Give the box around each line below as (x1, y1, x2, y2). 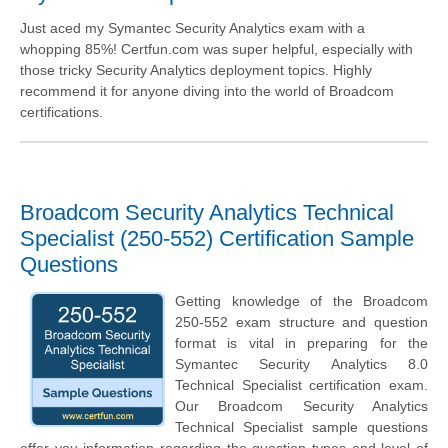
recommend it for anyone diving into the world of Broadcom (20, 83, 394, 100)
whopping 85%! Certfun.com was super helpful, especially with (20, 41, 413, 58)
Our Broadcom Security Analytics (175, 398, 428, 415)
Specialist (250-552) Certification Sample (20, 226, 414, 252)
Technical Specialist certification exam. (175, 377, 428, 394)
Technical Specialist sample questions (175, 419, 428, 436)
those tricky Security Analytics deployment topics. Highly (20, 62, 372, 79)
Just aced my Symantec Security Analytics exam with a (20, 20, 365, 37)
